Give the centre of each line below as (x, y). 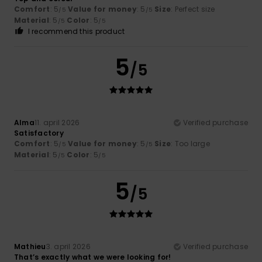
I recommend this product (76, 31)
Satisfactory (39, 133)
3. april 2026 (68, 246)
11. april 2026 (57, 122)
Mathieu (30, 246)
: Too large (190, 143)
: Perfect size (193, 9)
